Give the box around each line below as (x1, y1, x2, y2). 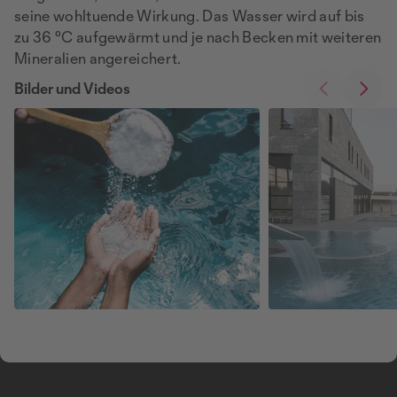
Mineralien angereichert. (14, 48, 182, 67)
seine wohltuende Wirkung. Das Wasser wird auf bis (14, 5, 365, 25)
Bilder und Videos (14, 78, 130, 97)
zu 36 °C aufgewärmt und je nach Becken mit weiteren (14, 27, 382, 46)
